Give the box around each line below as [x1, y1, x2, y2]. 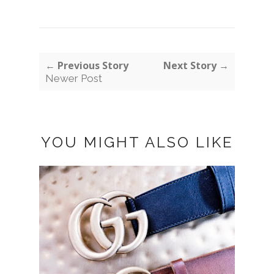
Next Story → [163, 59, 229, 73]
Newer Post [45, 72, 102, 85]
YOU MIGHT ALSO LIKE [40, 133, 234, 152]
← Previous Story [45, 59, 128, 73]
